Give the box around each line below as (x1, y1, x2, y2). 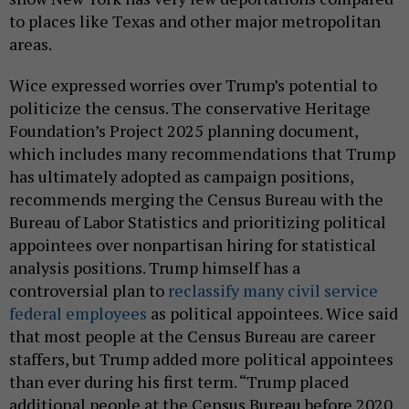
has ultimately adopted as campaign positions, (9, 165, 353, 188)
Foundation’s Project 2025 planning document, (9, 120, 358, 142)
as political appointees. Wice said (147, 302, 398, 325)
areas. (9, 33, 52, 56)
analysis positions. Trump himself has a (9, 257, 300, 279)
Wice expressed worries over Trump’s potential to (9, 74, 377, 97)
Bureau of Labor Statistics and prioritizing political (9, 211, 386, 234)
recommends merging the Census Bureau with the (9, 188, 383, 211)
